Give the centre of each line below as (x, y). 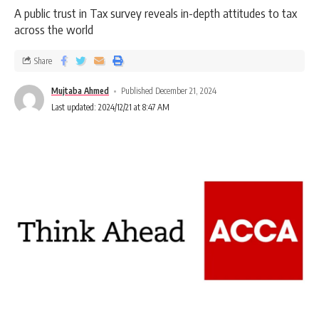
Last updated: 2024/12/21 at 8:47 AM (110, 108)
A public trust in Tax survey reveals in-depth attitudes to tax (156, 13)
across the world (54, 30)
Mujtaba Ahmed (80, 91)
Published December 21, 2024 (169, 91)
